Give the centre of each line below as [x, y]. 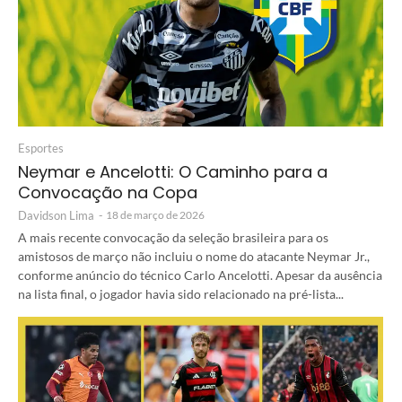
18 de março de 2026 [155, 214]
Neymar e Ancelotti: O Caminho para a [173, 171]
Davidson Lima [56, 215]
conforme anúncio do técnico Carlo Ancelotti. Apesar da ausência [200, 275]
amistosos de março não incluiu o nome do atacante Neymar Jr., [194, 256]
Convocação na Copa [108, 192]
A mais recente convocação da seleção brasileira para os [173, 237]
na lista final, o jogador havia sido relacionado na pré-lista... [181, 293]
